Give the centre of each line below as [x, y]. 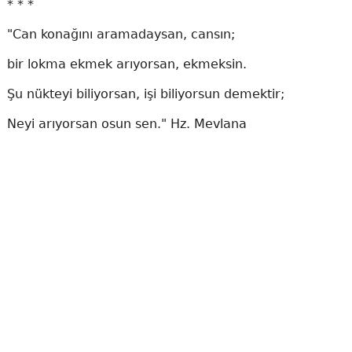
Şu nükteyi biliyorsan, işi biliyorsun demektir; [145, 94]
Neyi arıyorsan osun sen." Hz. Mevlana [126, 124]
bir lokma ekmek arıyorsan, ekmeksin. [126, 64]
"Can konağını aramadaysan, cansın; [121, 34]
